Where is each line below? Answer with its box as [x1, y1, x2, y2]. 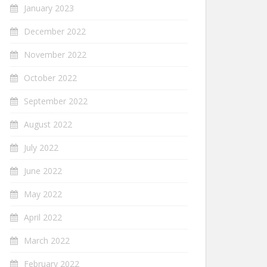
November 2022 [24, 49, 86, 60]
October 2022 [24, 72, 77, 83]
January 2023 [24, 2, 74, 14]
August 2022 [24, 119, 72, 130]
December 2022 [24, 26, 86, 37]
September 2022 [24, 95, 88, 107]
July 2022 [24, 142, 58, 153]
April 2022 [24, 212, 62, 223]
